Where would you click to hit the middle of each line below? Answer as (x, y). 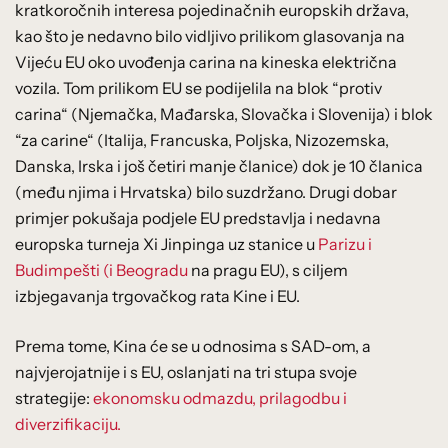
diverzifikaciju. (68, 423)
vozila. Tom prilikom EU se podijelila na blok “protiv (198, 87)
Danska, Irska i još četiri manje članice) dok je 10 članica (219, 165)
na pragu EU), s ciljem (268, 269)
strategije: (54, 397)
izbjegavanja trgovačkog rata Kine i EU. (157, 295)
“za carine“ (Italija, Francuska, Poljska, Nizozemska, (202, 139)
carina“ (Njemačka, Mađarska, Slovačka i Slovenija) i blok (224, 113)
